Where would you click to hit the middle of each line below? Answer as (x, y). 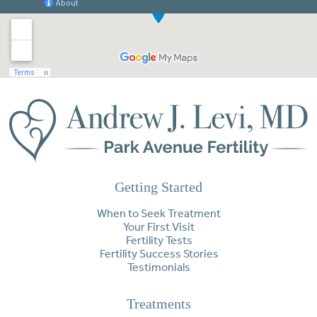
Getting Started (158, 187)
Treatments (158, 304)
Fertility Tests (159, 241)
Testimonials (159, 267)
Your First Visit (159, 227)
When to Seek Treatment (159, 214)
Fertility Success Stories (159, 254)
